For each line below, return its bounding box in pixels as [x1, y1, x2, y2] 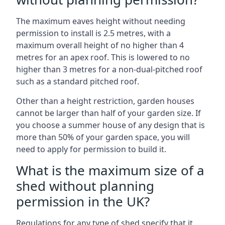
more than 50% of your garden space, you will [16, 132, 190, 143]
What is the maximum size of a [16, 161, 204, 179]
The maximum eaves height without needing [16, 16, 185, 27]
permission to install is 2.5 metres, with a [16, 28, 171, 39]
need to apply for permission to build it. [16, 144, 166, 155]
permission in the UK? [16, 192, 150, 210]
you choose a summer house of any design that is [16, 120, 205, 131]
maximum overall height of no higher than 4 [16, 40, 184, 51]
